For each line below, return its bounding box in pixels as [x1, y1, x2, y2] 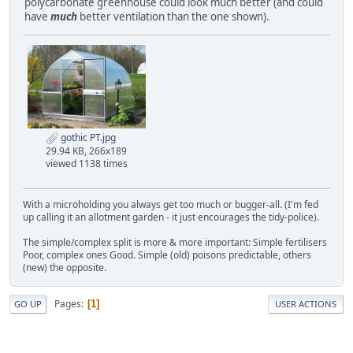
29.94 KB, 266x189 [46, 143, 127, 158]
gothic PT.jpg [58, 131, 116, 145]
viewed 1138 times [46, 156, 128, 170]
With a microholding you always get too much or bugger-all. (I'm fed [23, 197, 318, 211]
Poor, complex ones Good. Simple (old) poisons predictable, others [23, 247, 311, 262]
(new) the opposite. [23, 260, 106, 274]
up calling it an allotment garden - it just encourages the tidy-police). [23, 210, 319, 224]
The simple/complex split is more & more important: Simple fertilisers [23, 235, 327, 249]
